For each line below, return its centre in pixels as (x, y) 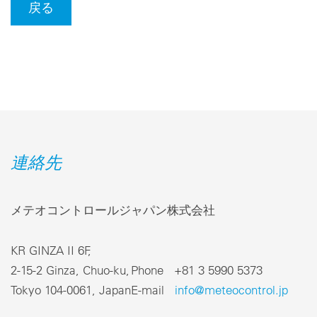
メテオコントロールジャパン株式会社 (113, 210)
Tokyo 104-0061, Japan (71, 289)
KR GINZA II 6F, (53, 250)
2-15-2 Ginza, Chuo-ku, (70, 270)
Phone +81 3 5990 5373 (197, 270)
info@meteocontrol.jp (231, 289)
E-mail (153, 289)
